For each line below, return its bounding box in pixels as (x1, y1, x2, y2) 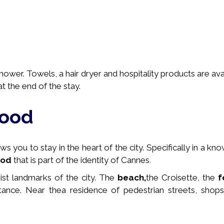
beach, (117, 172, 146, 182)
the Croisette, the (146, 172, 218, 182)
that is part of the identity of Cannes (13, 155, 149, 165)
